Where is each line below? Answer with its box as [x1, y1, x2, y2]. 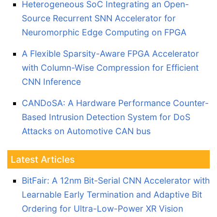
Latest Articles [11, 153, 75, 165]
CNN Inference [22, 76, 81, 87]
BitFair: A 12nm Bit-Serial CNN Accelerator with [22, 175, 210, 186]
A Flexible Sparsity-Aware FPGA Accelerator [22, 48, 199, 59]
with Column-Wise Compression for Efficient [22, 62, 199, 73]
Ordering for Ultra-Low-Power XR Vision [22, 203, 183, 214]
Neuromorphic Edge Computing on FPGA [22, 27, 186, 37]
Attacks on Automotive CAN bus [22, 125, 151, 136]
